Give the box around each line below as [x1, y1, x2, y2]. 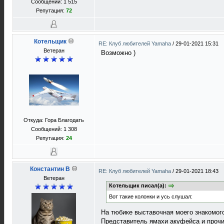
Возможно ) [101, 49, 135, 56]
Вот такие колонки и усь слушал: [109, 193, 192, 200]
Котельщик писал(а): [109, 182, 168, 188]
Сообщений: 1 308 [30, 126, 77, 132]
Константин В [30, 165, 70, 172]
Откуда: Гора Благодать [23, 117, 84, 123]
